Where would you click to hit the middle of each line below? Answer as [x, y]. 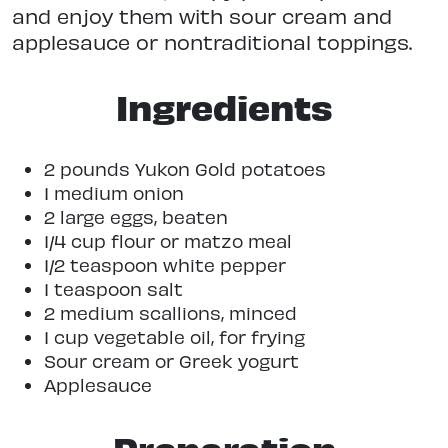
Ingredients [224, 106]
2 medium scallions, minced [170, 313]
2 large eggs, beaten [136, 217]
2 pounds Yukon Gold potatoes [185, 169]
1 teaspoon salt [113, 289]
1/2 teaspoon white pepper [165, 265]
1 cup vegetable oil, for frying [174, 337]
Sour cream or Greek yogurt [171, 361]
